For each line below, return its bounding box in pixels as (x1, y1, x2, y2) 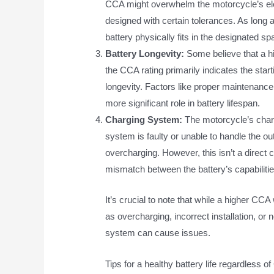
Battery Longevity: (105, 48, 185, 59)
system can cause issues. (105, 227, 211, 238)
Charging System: (105, 114, 183, 125)
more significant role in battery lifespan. (105, 98, 261, 109)
